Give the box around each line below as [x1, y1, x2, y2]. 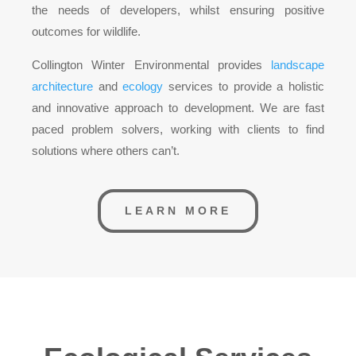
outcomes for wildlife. [32, 24, 141, 38]
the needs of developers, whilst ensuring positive [32, 2, 324, 17]
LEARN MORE [125, 203, 231, 217]
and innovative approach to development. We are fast [32, 100, 324, 114]
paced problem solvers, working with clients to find [32, 122, 324, 136]
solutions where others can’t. [32, 143, 180, 157]
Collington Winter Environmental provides [32, 57, 271, 72]
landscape [271, 57, 324, 72]
